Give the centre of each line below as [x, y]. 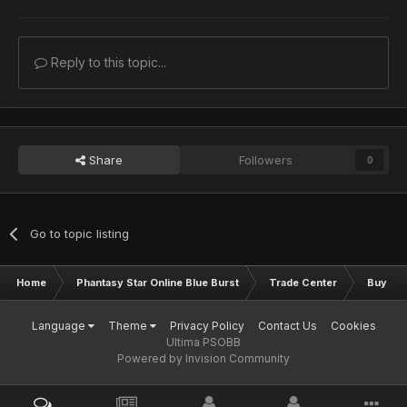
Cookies [353, 325]
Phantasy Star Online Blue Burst [158, 282]
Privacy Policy [207, 325]
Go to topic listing [80, 233]
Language [60, 325]
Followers [266, 159]
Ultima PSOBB [203, 342]
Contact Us [287, 325]
